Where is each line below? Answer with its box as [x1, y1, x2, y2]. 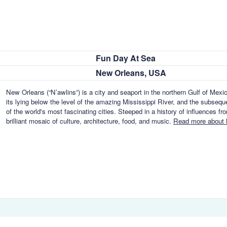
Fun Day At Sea [96, 52, 156, 64]
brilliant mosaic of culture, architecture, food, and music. [6, 116, 173, 126]
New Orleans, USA [96, 67, 166, 79]
